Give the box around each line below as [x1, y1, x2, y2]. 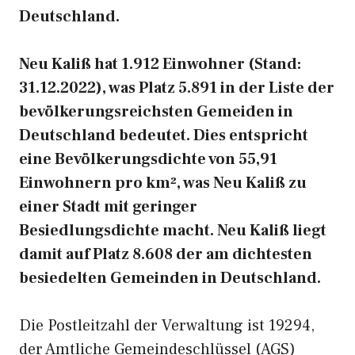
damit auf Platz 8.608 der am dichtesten [19, 244, 312, 265]
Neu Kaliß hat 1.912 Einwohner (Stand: [19, 54, 301, 74]
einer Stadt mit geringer [19, 197, 197, 217]
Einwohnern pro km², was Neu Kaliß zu [19, 173, 307, 193]
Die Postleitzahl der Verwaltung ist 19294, [19, 315, 315, 336]
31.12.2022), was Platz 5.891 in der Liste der [19, 78, 334, 98]
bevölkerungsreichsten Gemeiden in [19, 101, 293, 122]
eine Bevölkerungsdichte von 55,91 [19, 149, 277, 170]
